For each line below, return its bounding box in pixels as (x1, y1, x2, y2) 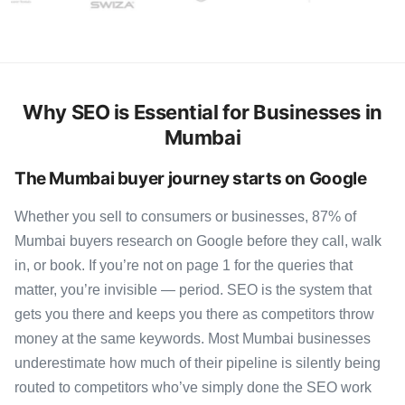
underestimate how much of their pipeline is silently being (14, 355, 381, 372)
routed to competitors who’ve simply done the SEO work (14, 380, 372, 396)
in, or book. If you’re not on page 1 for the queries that (14, 258, 353, 274)
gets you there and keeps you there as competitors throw (14, 306, 374, 323)
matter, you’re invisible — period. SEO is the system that (14, 282, 372, 298)
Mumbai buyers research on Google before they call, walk (14, 233, 381, 250)
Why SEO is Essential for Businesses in (23, 100, 382, 125)
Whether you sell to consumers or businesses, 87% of (14, 209, 356, 225)
